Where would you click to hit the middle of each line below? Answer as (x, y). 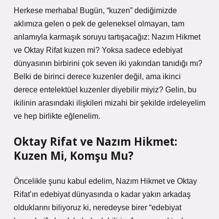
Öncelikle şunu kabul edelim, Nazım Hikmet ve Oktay (105, 181)
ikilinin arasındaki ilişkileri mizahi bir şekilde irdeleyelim (109, 103)
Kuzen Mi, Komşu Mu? (74, 156)
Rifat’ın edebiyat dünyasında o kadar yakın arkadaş (102, 194)
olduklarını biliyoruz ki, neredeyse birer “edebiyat (98, 208)
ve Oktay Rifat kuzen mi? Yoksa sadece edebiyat (98, 50)
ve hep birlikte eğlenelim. (57, 116)
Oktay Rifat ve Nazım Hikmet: (96, 142)
